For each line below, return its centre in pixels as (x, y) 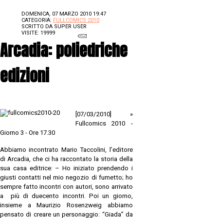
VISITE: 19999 (38, 33)
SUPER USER (70, 26)
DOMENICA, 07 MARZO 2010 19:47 (64, 14)
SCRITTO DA (38, 26)
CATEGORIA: (37, 20)
